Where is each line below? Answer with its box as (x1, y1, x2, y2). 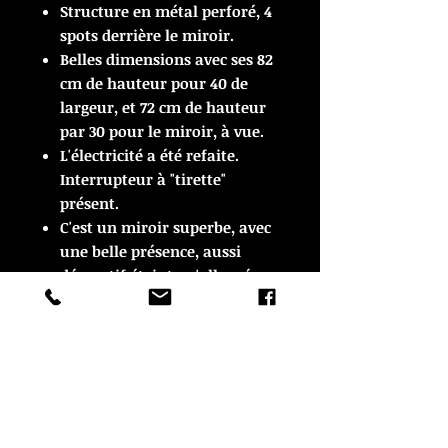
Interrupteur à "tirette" (60, 169, 226, 189)
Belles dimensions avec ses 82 (60, 49, 273, 69)
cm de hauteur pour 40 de (60, 73, 248, 93)
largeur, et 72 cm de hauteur (60, 97, 266, 117)
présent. (60, 193, 119, 213)
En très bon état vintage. (60, 289, 238, 309)
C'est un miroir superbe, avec (60, 217, 271, 237)
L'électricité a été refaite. (60, 145, 239, 165)
